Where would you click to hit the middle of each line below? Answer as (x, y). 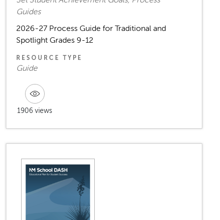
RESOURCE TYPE (49, 58)
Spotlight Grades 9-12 (55, 41)
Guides (28, 12)
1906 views (35, 111)
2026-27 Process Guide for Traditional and (91, 29)
